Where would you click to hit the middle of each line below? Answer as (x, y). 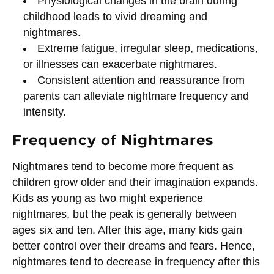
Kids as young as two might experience (108, 198)
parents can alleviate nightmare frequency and (136, 96)
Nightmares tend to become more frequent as (123, 166)
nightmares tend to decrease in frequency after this (136, 261)
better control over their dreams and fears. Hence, (134, 246)
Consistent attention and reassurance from (141, 80)
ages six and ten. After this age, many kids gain (127, 230)
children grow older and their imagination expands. (135, 182)
